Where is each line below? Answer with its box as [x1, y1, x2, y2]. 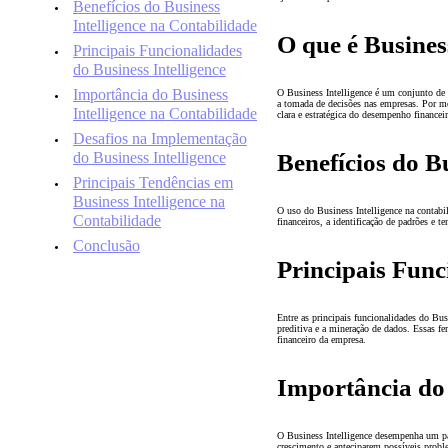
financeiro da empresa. [277, 333, 366, 345]
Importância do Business [73, 85, 228, 104]
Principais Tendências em [73, 173, 233, 192]
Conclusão [73, 236, 140, 255]
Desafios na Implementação [73, 129, 247, 148]
